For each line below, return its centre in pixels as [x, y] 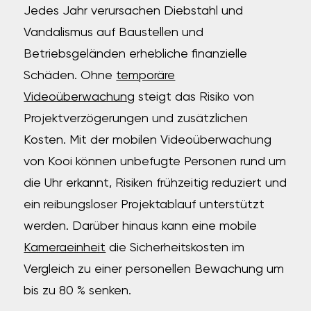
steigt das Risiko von [195, 97]
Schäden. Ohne [70, 76]
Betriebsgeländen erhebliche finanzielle [136, 54]
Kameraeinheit [65, 248]
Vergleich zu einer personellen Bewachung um [154, 269]
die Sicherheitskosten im [175, 248]
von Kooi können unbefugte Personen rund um [155, 162]
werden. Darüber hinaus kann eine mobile [141, 226]
